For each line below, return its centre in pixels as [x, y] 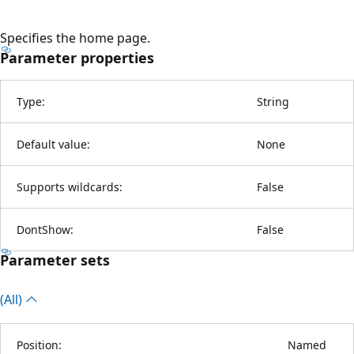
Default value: [53, 144]
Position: [39, 345]
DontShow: [45, 229]
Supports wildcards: [70, 186]
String [273, 101]
